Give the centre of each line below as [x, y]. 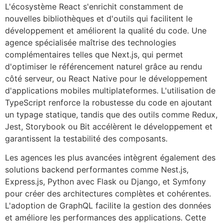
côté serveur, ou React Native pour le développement [106, 78]
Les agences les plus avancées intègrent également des [110, 157]
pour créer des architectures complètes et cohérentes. [108, 193]
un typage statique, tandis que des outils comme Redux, [111, 114]
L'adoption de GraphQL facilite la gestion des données [108, 205]
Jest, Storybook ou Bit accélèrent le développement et [109, 126]
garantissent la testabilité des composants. [86, 138]
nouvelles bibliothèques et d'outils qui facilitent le [99, 18]
